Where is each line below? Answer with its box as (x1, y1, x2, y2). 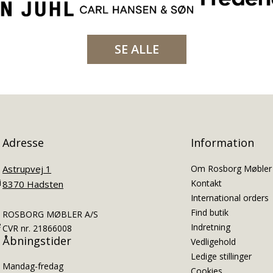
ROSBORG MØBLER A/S (2, 208, 99, 220)
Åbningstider (2, 233, 72, 248)
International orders (190, 191, 269, 204)
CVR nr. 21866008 (2, 222, 73, 234)
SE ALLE (114, 41, 159, 58)
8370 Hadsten (2, 177, 64, 190)
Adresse (2, 135, 44, 151)
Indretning (190, 221, 230, 233)
